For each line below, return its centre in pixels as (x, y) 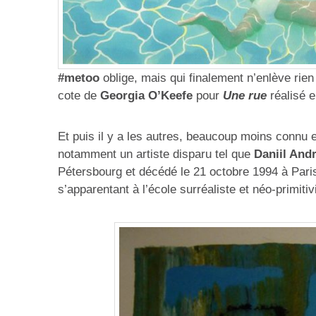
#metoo (79, 78)
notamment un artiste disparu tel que (156, 154)
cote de (77, 95)
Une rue (245, 95)
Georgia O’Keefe (145, 95)
